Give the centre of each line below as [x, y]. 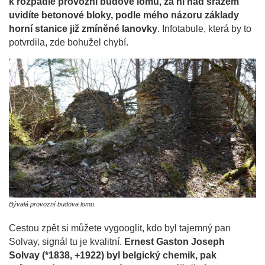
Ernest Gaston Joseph [174, 242]
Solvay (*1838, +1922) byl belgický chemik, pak [113, 256]
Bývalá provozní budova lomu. [52, 204]
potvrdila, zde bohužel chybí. [69, 42]
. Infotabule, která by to [204, 28]
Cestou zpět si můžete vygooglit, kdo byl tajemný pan [120, 228]
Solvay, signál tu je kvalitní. [67, 242]
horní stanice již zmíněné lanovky [83, 28]
